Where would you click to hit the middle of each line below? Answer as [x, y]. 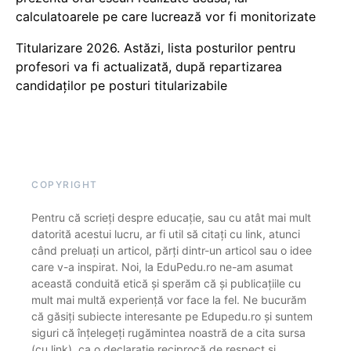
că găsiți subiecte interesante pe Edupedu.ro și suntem [172, 316]
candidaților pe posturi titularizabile [121, 85]
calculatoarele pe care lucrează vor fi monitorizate [166, 16]
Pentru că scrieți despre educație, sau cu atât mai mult [171, 217]
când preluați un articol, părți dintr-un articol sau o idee [172, 250]
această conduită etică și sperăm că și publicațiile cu [166, 283]
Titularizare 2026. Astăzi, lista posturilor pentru [156, 48]
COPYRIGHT [65, 185]
